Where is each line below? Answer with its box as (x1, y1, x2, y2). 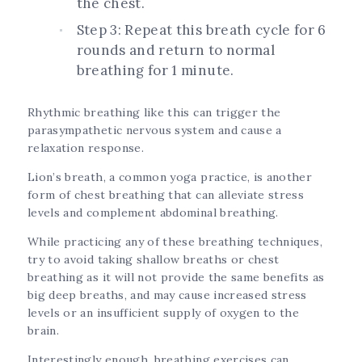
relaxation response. (27, 141, 148, 156)
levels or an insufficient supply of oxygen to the (27, 305, 300, 321)
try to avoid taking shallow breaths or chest (27, 252, 280, 267)
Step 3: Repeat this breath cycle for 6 (76, 21, 326, 40)
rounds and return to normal (76, 41, 275, 60)
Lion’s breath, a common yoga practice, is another (27, 170, 313, 185)
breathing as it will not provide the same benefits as (27, 270, 325, 285)
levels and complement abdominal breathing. (27, 205, 283, 221)
